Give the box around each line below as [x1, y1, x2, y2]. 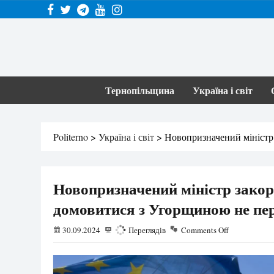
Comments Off [181, 224, 229, 235]
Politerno [53, 130, 88, 143]
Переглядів [127, 224, 166, 235]
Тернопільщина [105, 83, 174, 97]
